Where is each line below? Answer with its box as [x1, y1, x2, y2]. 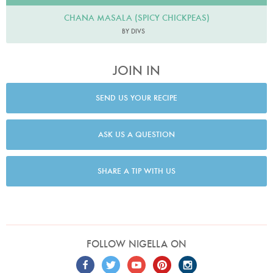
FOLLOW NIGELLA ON [87, 238, 186, 250]
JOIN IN [113, 62, 160, 79]
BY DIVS [122, 26, 145, 35]
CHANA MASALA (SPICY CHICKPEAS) [63, 12, 210, 23]
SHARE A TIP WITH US [97, 166, 175, 177]
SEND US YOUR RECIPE [96, 93, 177, 104]
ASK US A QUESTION [98, 129, 175, 140]
